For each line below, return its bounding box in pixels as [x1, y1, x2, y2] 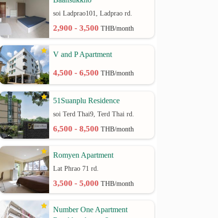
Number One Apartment [53, 205, 128, 214]
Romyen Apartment [53, 151, 114, 159]
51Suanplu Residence [53, 96, 120, 105]
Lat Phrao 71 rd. [53, 165, 99, 172]
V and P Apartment [53, 50, 112, 58]
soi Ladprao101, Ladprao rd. [53, 10, 133, 17]
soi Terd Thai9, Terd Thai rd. [53, 110, 135, 118]
